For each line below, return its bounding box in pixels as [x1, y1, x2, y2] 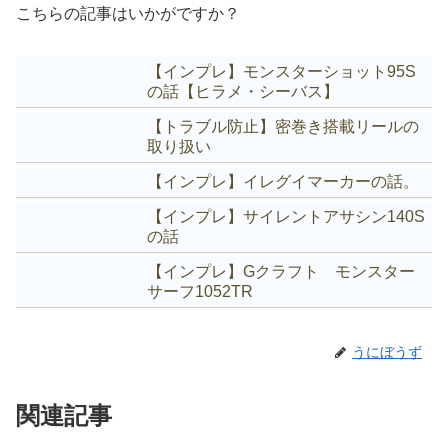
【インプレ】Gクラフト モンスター [147, 262, 416, 280]
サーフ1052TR [147, 282, 254, 300]
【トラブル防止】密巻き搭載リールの [147, 117, 420, 135]
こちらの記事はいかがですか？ [16, 4, 240, 22]
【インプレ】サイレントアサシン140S [147, 207, 426, 225]
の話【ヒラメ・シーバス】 [147, 82, 340, 100]
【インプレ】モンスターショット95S [147, 62, 417, 80]
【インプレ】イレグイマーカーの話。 [147, 172, 420, 190]
